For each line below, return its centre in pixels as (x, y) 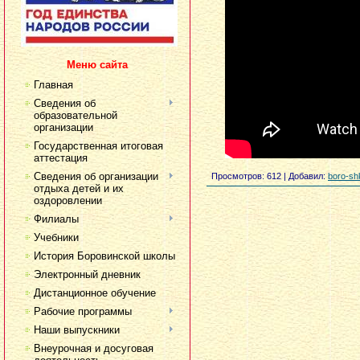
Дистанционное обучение (95, 293)
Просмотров (237, 176)
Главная (53, 85)
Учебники (56, 237)
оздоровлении (68, 200)
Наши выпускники (77, 330)
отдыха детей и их (79, 188)
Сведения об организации (96, 176)
